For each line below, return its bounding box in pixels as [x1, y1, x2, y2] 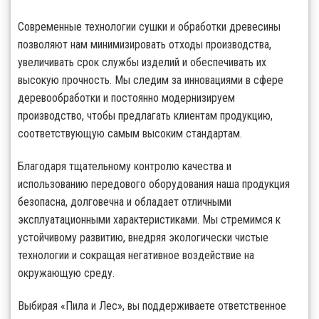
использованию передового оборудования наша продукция [18, 177, 290, 191]
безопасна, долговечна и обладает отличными [18, 195, 231, 209]
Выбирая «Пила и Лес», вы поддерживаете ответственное [18, 298, 286, 313]
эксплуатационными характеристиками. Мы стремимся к [18, 213, 281, 226]
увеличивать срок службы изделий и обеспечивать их [18, 56, 266, 70]
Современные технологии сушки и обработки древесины [18, 20, 281, 34]
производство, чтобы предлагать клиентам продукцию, [18, 109, 273, 123]
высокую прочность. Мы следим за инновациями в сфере [18, 73, 283, 88]
